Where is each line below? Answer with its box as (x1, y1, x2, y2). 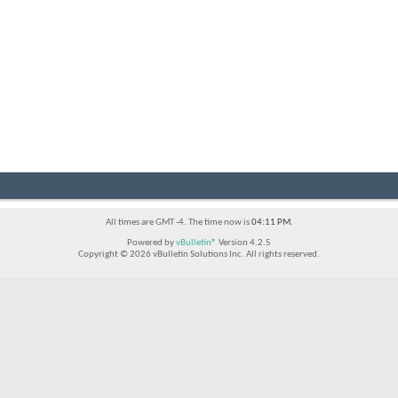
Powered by (127, 238, 176, 249)
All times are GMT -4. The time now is (105, 218, 251, 228)
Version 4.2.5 (217, 238, 271, 249)
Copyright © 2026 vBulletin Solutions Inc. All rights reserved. (78, 250, 320, 260)
